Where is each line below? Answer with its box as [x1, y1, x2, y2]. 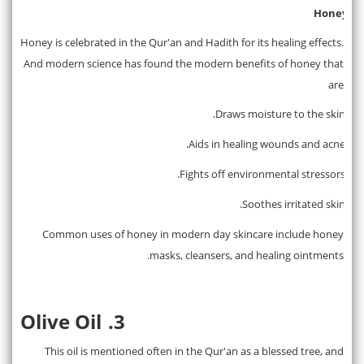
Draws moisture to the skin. [215, 106, 345, 121]
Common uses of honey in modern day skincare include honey [42, 226, 344, 241]
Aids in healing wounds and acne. [188, 136, 345, 151]
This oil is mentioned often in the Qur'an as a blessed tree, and [45, 343, 344, 358]
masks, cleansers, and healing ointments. [149, 247, 344, 262]
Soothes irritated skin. [242, 196, 345, 211]
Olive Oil [20, 307, 102, 335]
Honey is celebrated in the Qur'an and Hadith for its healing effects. [20, 34, 344, 50]
